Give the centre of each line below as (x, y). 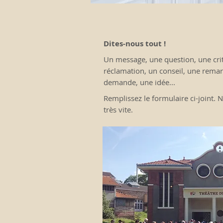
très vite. (118, 110)
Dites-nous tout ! (135, 44)
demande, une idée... (139, 82)
